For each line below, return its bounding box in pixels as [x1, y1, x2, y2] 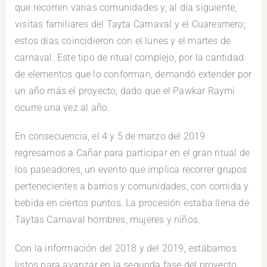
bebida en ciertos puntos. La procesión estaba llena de [15, 197, 249, 209]
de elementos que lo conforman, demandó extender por [15, 69, 252, 80]
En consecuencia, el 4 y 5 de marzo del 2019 [15, 131, 206, 142]
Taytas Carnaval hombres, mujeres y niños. [15, 214, 201, 226]
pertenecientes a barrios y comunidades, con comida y [15, 181, 249, 193]
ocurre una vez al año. [15, 102, 110, 114]
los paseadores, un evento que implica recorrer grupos [15, 164, 247, 176]
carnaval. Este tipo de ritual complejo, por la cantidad [15, 52, 244, 64]
